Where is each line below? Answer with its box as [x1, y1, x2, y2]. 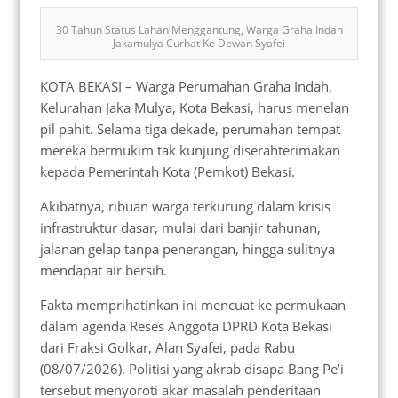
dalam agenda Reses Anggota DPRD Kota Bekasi [39, 316, 332, 335]
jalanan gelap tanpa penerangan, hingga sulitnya [39, 239, 335, 258]
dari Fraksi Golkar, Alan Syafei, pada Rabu [39, 338, 295, 356]
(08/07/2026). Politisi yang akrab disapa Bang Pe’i [39, 359, 344, 378]
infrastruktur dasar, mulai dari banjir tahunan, [39, 218, 321, 236]
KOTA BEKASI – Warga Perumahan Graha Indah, [39, 76, 332, 95]
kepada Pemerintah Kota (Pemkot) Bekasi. [39, 162, 295, 180]
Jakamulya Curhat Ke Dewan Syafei [113, 36, 285, 52]
